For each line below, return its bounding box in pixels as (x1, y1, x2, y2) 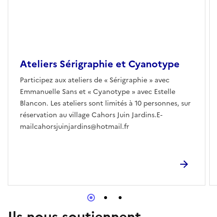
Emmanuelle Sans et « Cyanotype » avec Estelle (20, 86, 175, 97)
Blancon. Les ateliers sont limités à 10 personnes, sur (20, 98, 191, 108)
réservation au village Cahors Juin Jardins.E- (20, 109, 162, 120)
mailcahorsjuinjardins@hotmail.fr (20, 121, 129, 132)
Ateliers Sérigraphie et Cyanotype (20, 56, 180, 71)
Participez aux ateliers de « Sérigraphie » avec (20, 75, 170, 85)
